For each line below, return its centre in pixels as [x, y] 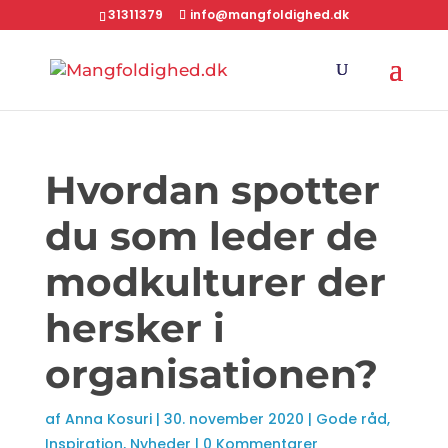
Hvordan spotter [212, 190]
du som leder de [211, 236]
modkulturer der [215, 282]
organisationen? [211, 374]
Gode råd [351, 419]
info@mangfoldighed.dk [269, 14]
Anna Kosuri [108, 419]
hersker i [134, 328]
